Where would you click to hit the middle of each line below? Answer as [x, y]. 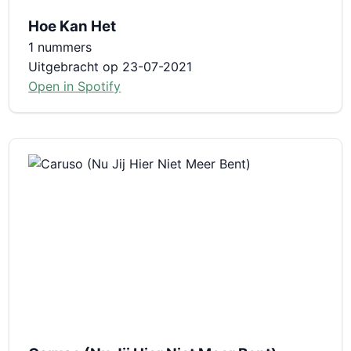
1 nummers [60, 47]
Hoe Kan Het [72, 26]
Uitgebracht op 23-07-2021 [110, 66]
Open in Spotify [75, 86]
